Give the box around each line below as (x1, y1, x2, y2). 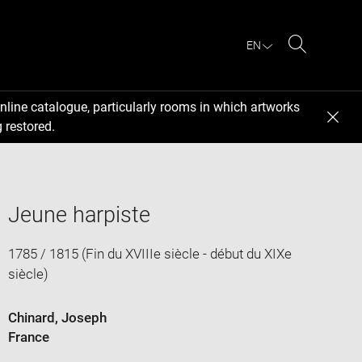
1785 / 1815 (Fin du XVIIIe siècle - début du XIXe (7, 245, 292, 262)
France (7, 328, 49, 345)
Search (297, 55, 339, 71)
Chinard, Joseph (7, 309, 107, 326)
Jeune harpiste (7, 201, 150, 228)
